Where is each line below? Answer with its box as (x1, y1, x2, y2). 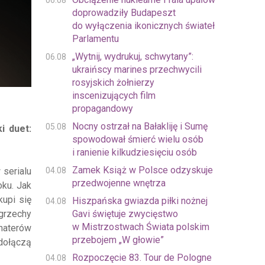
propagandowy (72, 103, 133, 114)
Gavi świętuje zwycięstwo (72, 208, 178, 219)
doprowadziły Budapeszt (72, 7, 176, 18)
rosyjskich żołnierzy (72, 77, 154, 88)
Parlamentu (72, 33, 119, 44)
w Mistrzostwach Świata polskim (72, 221, 209, 232)
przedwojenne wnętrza (72, 177, 166, 189)
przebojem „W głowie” (72, 234, 164, 245)
